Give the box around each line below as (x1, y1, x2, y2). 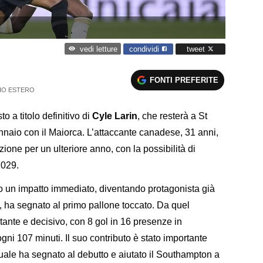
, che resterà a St (137, 110, 207, 121)
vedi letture (79, 45, 117, 54)
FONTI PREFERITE (150, 75, 219, 85)
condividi (129, 44, 161, 53)
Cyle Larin (92, 110, 137, 121)
